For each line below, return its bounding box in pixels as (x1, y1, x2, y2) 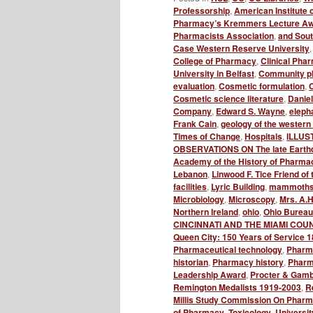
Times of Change (173, 129, 240, 143)
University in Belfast (173, 66, 254, 80)
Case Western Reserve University (173, 41, 310, 54)
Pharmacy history (212, 255, 284, 268)
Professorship (173, 3, 230, 17)
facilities (173, 180, 207, 193)
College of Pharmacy (173, 54, 256, 67)
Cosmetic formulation (219, 79, 305, 92)
